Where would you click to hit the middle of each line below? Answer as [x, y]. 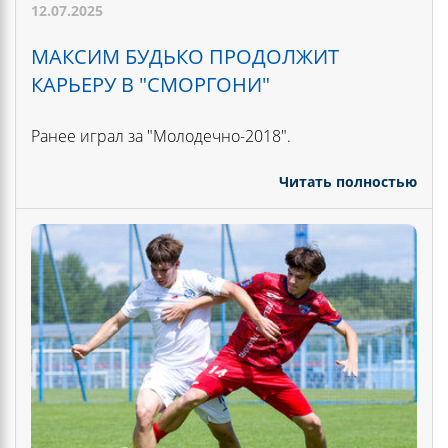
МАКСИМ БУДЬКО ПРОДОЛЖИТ [185, 56]
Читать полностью [348, 181]
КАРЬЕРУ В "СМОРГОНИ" [150, 84]
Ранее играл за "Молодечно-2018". [161, 135]
